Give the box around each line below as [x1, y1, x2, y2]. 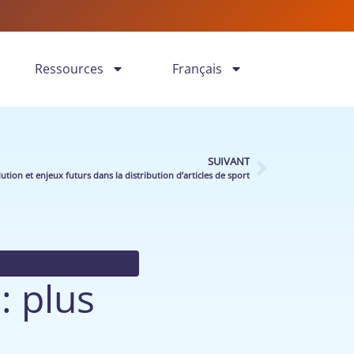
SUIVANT [208, 154, 250, 168]
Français [171, 60, 222, 77]
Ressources [35, 60, 104, 77]
